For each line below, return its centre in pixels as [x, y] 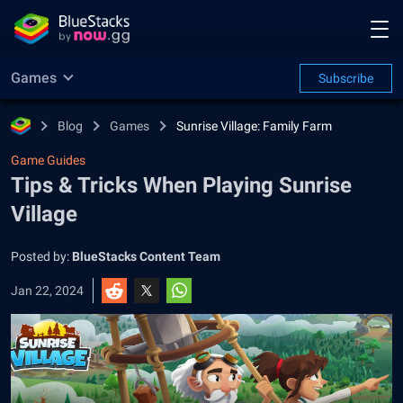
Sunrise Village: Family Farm [254, 126]
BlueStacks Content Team [146, 256]
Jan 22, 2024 [47, 291]
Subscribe [346, 78]
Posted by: [41, 256]
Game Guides [48, 160]
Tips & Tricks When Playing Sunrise [181, 185]
